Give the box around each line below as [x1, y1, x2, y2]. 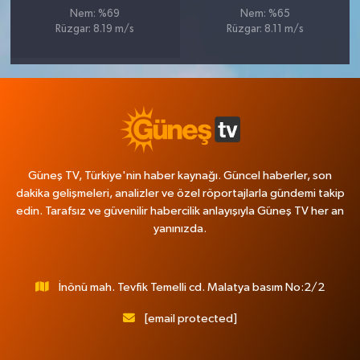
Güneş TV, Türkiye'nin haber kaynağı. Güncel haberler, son [28, 170, 332, 182]
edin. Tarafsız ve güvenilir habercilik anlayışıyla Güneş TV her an [16, 205, 344, 217]
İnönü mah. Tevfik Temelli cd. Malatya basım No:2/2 [58, 281, 325, 293]
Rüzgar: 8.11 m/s [226, 24, 304, 35]
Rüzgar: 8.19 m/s [55, 24, 135, 35]
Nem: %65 [239, 9, 290, 20]
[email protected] [144, 313, 237, 325]
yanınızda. [153, 223, 207, 235]
